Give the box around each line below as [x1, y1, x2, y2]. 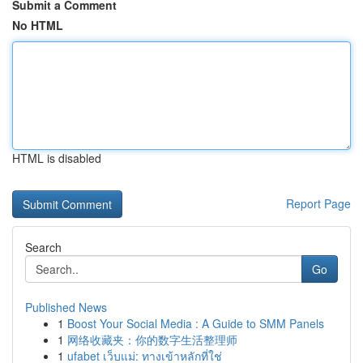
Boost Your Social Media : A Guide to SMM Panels [67, 315, 324, 331]
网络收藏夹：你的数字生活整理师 [67, 331, 237, 348]
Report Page [286, 195, 351, 211]
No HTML [12, 17, 63, 33]
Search [25, 239, 62, 255]
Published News [25, 299, 107, 315]
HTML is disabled [12, 150, 101, 166]
